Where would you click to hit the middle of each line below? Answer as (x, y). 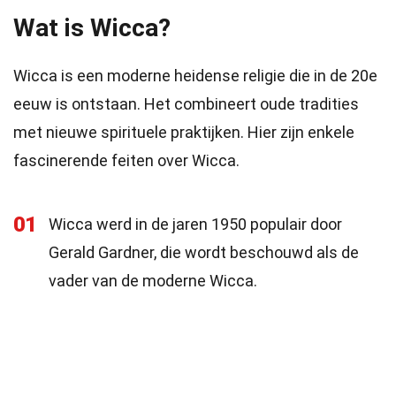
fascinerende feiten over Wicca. (126, 160)
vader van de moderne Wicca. (153, 281)
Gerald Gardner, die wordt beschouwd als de (204, 252)
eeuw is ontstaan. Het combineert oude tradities (186, 104)
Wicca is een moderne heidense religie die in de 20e (195, 76)
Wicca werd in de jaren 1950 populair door (195, 224)
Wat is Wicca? (92, 28)
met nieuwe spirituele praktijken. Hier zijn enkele (184, 132)
